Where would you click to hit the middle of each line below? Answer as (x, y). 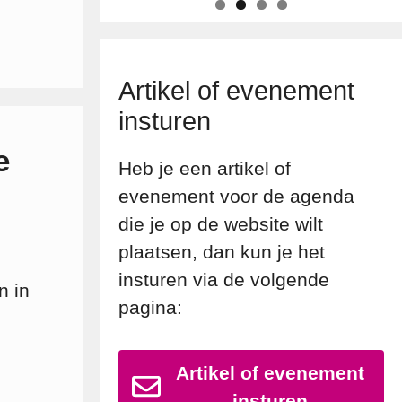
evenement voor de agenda (236, 197)
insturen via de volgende (224, 280)
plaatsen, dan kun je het (222, 252)
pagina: (150, 308)
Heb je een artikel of (205, 169)
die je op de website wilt (221, 224)
